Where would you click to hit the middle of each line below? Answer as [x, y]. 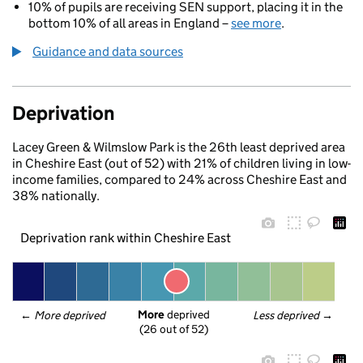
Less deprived [287, 315]
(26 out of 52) [174, 329]
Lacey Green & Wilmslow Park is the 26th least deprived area [179, 147]
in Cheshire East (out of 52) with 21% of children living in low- [181, 163]
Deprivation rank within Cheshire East [125, 237]
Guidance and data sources [108, 51]
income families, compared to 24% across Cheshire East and [179, 179]
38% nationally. [56, 196]
